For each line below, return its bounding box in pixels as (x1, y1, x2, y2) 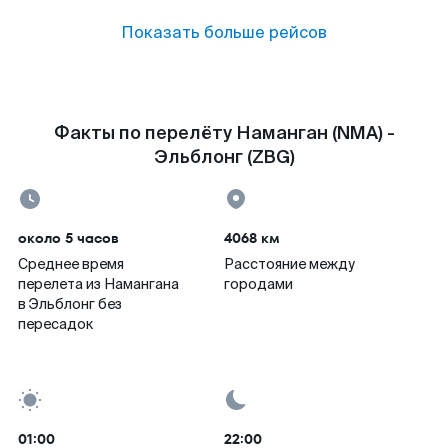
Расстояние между (224, 255, 355, 273)
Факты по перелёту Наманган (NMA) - (53, 121, 395, 145)
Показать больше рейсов (121, 22, 327, 43)
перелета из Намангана (18, 275, 179, 293)
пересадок (18, 315, 93, 333)
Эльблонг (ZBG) (153, 145, 295, 169)
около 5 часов (18, 228, 119, 248)
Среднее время (18, 255, 124, 273)
